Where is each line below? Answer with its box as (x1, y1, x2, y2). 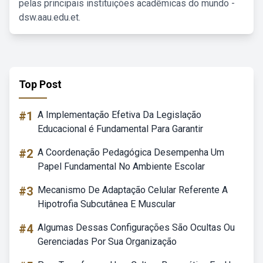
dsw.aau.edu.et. (19, 12, 80, 23)
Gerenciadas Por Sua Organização (38, 236, 177, 247)
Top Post (19, 78, 62, 90)
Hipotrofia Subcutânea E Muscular (38, 198, 176, 210)
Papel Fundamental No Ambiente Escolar (38, 161, 205, 172)
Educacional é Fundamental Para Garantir (38, 123, 203, 134)
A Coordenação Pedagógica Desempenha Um (38, 147, 224, 158)
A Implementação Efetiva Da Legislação (38, 109, 201, 120)
